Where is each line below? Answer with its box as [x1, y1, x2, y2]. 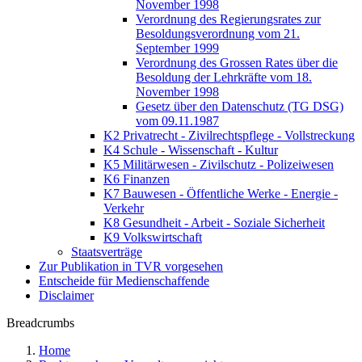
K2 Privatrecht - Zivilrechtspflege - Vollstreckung [103, 128, 355, 142]
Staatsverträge [71, 245, 142, 259]
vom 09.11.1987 [136, 114, 219, 128]
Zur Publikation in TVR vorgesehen [39, 259, 223, 273]
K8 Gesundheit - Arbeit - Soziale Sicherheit [103, 216, 325, 229]
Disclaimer [39, 288, 94, 302]
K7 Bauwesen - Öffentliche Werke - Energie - [103, 187, 338, 200]
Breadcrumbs [6, 316, 74, 330]
